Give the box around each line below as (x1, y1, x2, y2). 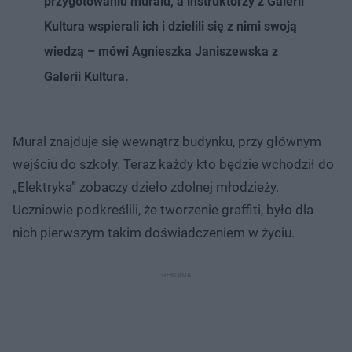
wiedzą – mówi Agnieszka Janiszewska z (44, 43, 278, 59)
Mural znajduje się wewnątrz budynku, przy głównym (13, 133, 321, 149)
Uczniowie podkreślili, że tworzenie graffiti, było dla (13, 201, 313, 218)
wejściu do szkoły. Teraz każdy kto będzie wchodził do (13, 156, 334, 172)
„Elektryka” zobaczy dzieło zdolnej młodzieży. (13, 178, 279, 195)
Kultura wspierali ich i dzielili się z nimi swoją (44, 18, 297, 34)
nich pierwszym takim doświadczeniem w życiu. (13, 224, 295, 240)
